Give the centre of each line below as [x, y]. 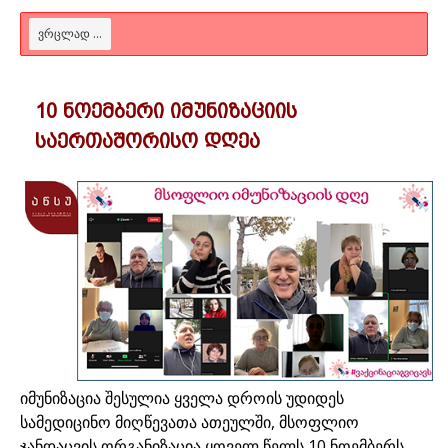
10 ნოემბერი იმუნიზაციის [166, 110]
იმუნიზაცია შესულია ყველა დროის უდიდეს [182, 397]
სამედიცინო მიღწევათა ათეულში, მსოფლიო [189, 421]
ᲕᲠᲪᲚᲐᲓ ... [70, 33]
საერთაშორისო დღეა [147, 140]
